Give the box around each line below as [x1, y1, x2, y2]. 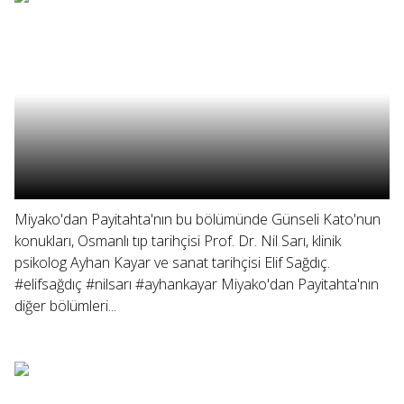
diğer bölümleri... [14, 296, 116, 316]
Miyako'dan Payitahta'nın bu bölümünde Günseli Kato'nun [14, 209, 381, 229]
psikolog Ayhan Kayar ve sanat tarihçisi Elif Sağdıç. [14, 252, 330, 272]
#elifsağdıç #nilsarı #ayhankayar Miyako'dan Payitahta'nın [14, 274, 379, 294]
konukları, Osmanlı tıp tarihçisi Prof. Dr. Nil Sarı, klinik [14, 231, 341, 251]
